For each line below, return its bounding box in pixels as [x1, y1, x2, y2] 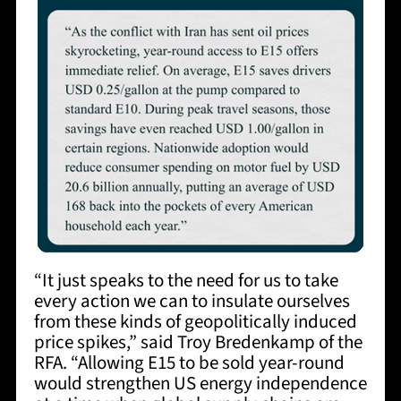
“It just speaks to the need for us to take [33, 266, 338, 294]
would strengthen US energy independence [33, 369, 367, 397]
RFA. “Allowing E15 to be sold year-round [33, 348, 345, 376]
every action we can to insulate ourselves [33, 286, 350, 314]
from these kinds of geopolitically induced [33, 307, 357, 335]
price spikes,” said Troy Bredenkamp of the [33, 328, 363, 355]
